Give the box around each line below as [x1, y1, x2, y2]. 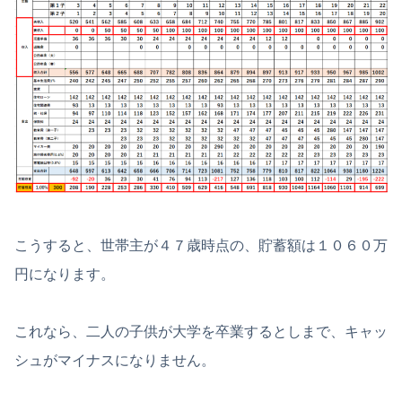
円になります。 [14, 266, 115, 282]
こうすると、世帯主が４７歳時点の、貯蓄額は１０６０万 [14, 237, 388, 253]
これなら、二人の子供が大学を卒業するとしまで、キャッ [14, 323, 388, 339]
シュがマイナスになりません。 [14, 352, 215, 368]
